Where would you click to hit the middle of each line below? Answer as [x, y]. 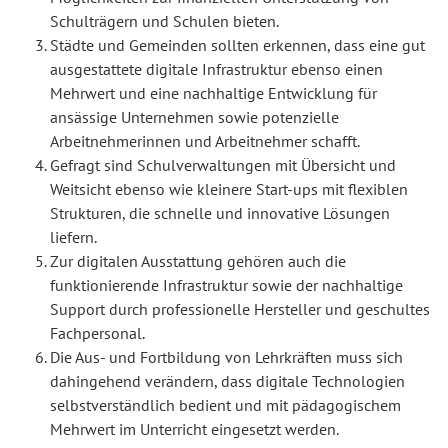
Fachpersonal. [97, 333]
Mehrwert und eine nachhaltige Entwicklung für [213, 93]
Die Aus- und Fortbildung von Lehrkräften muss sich [226, 357]
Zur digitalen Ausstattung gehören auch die [198, 261]
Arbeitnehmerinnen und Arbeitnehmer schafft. [205, 141]
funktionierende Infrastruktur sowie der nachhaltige [226, 285]
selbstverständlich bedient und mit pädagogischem [225, 405]
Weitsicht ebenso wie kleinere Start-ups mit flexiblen [229, 189]
